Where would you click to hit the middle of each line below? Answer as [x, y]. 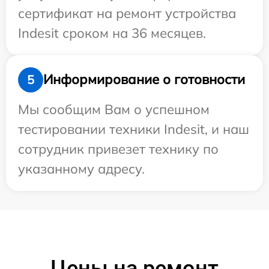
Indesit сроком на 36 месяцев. [112, 33]
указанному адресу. [81, 168]
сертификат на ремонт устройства [127, 13]
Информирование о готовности [144, 80]
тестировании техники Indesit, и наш [134, 129]
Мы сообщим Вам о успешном [114, 109]
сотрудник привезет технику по [118, 149]
